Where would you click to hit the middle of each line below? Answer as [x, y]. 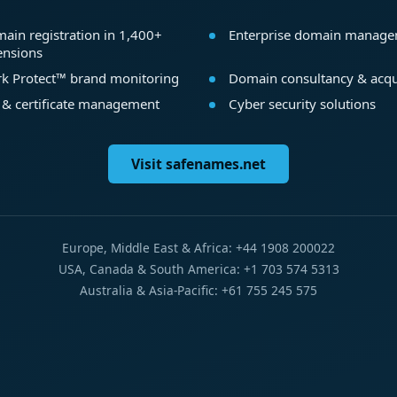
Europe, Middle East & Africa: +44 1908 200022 [198, 248]
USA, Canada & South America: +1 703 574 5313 [198, 269]
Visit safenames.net [198, 164]
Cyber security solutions [302, 103]
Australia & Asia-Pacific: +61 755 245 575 [198, 291]
